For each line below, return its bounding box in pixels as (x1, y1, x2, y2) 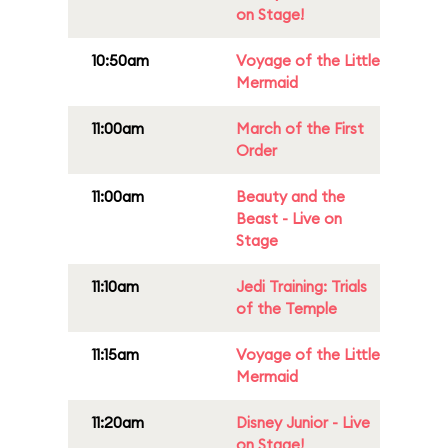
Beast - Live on (236, 209, 342, 228)
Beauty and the (236, 187, 345, 206)
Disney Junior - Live (236, 413, 370, 432)
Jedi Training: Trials (236, 277, 367, 296)
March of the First (236, 119, 364, 138)
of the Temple (236, 299, 337, 318)
